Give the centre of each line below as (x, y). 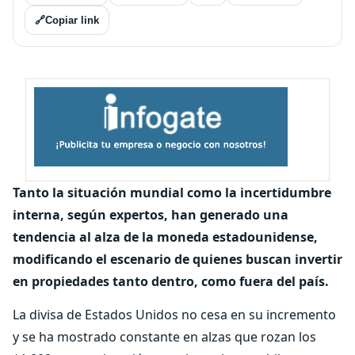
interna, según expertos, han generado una (151, 215)
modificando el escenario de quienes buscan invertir (177, 259)
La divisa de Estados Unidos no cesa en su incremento (174, 315)
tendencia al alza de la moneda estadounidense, (165, 237)
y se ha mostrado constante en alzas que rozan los (164, 337)
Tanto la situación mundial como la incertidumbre (172, 193)
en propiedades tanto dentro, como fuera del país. (171, 281)
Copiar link (72, 20)
